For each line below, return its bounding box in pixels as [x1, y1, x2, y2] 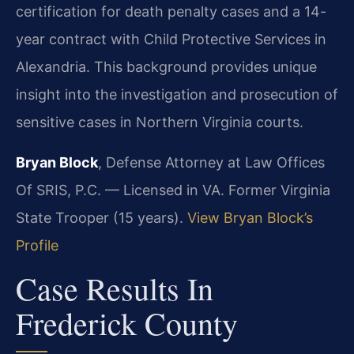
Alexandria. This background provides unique [16, 58, 317, 76]
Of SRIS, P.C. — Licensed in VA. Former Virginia [16, 182, 330, 199]
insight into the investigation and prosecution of [16, 86, 338, 104]
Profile [16, 237, 58, 254]
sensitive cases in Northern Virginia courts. [16, 114, 303, 131]
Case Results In [16, 266, 213, 309]
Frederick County [16, 301, 238, 344]
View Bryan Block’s [187, 209, 313, 227]
